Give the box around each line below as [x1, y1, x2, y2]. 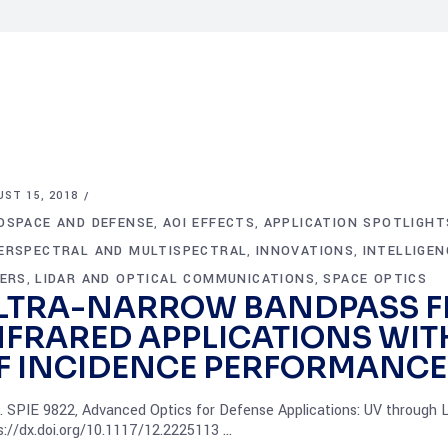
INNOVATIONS [255, 242, 355, 260]
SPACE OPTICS [323, 270, 428, 288]
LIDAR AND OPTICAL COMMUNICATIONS [35, 270, 316, 288]
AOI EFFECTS [162, 214, 256, 232]
